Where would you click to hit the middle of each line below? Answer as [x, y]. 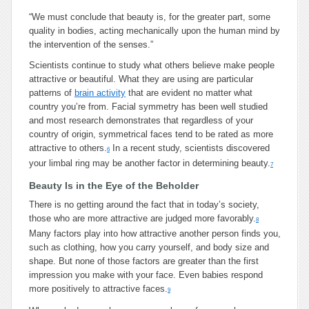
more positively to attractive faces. [98, 289]
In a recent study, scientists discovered [190, 148]
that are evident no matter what [189, 93]
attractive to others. [68, 148]
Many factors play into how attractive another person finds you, [155, 233]
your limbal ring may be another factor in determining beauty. [150, 163]
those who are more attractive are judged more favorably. [142, 218]
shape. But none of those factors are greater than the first [144, 261]
